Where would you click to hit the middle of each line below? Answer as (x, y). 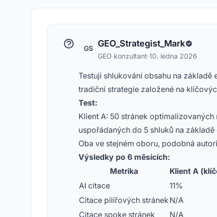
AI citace (94, 186)
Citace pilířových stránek (124, 200)
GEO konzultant (123, 56)
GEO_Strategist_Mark (141, 43)
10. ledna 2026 (173, 56)
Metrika (124, 171)
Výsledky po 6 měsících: (124, 157)
